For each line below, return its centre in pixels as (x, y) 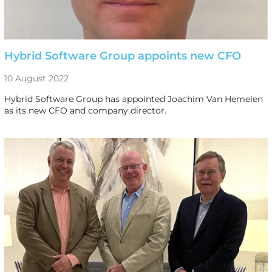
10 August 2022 (36, 78)
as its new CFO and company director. (85, 110)
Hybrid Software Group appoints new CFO (122, 56)
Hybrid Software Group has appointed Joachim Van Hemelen (133, 99)
